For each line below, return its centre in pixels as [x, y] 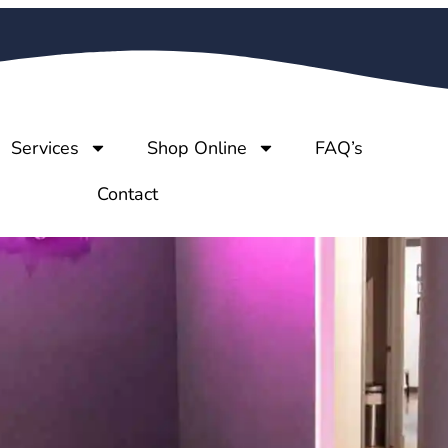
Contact [128, 194]
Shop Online [196, 148]
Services [44, 148]
